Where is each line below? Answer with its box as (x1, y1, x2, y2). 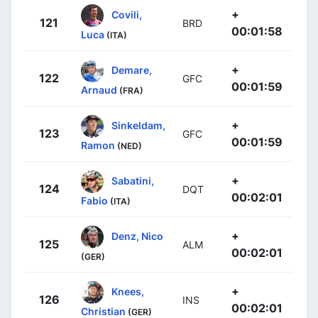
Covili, (111, 8, 142, 21)
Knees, (111, 285, 144, 297)
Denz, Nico (111, 229, 163, 242)
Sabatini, (111, 174, 154, 187)
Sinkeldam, (111, 119, 165, 131)
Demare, (111, 63, 152, 76)
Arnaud (81, 83, 117, 96)
